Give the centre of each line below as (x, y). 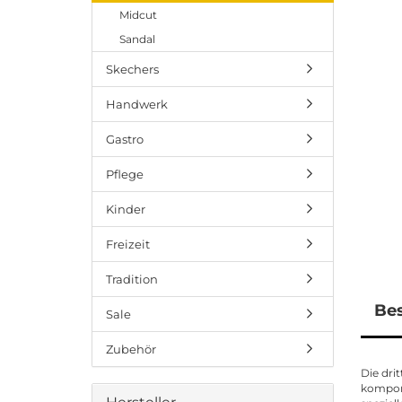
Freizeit (128, 244)
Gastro (125, 139)
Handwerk (137, 104)
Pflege (125, 174)
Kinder (126, 209)
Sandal (137, 39)
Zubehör (131, 349)
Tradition (132, 279)
